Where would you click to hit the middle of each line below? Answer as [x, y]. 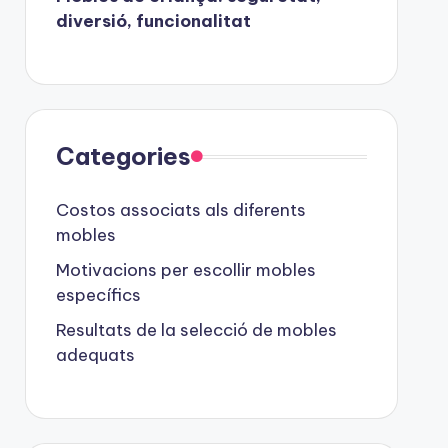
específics [98, 295]
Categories [123, 156]
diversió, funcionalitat [153, 21]
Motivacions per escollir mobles [185, 270]
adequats [95, 355]
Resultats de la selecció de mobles [196, 330]
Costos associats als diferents [180, 210]
